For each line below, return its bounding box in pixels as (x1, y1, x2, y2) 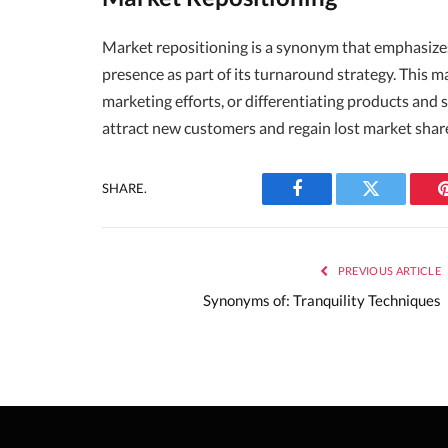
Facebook (295, 194, 366, 213)
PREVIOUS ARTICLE (335, 263, 441, 277)
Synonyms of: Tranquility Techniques (203, 290, 441, 309)
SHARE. (102, 180, 147, 197)
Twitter (369, 194, 422, 213)
